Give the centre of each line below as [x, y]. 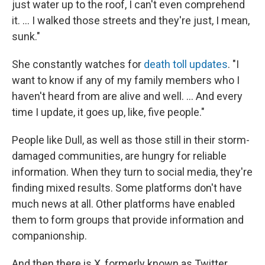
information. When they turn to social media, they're [132, 172]
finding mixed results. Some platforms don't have [127, 188]
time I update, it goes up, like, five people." [108, 112]
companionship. [49, 236]
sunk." [26, 36]
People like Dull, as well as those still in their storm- [131, 140]
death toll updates [186, 64]
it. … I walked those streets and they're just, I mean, [131, 20]
